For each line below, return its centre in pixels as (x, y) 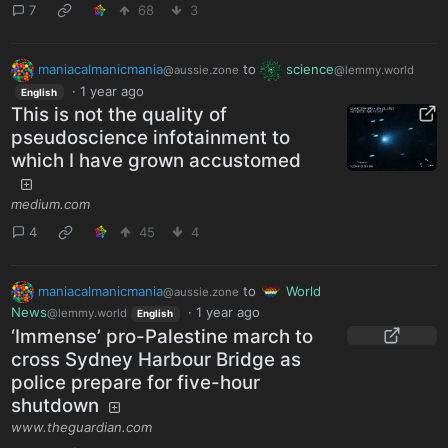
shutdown (55, 405)
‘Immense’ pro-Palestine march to (162, 336)
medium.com (51, 204)
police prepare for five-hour (136, 382)
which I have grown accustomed (156, 161)
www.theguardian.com (82, 426)
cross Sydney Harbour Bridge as (156, 359)
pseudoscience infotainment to (151, 138)
